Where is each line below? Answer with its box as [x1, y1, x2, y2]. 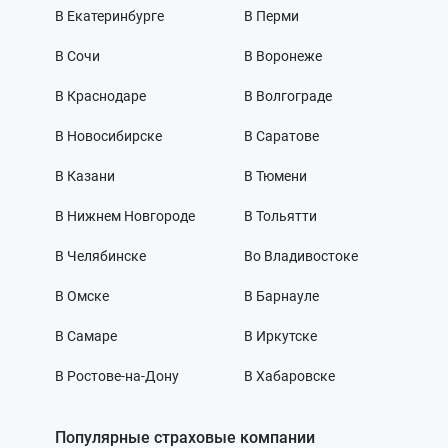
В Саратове [244, 128, 319, 145]
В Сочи [55, 48, 100, 65]
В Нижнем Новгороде [55, 208, 195, 225]
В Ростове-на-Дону [55, 368, 179, 385]
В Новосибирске [55, 128, 162, 145]
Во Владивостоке [244, 248, 358, 265]
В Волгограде [244, 88, 332, 105]
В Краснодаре [55, 88, 146, 105]
